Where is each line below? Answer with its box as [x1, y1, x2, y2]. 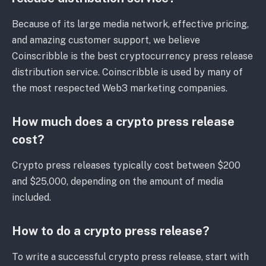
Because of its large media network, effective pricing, [12, 18, 249, 30]
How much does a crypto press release [12, 115, 235, 129]
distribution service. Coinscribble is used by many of [12, 66, 243, 78]
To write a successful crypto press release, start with [12, 251, 249, 263]
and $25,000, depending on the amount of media [12, 176, 223, 188]
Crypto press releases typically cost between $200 [12, 160, 240, 172]
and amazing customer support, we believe [12, 34, 200, 46]
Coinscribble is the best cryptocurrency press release [12, 50, 253, 62]
